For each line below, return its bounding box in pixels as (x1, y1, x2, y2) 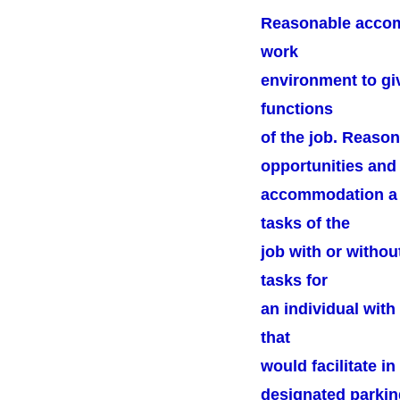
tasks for (261, 271, 328, 289)
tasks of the (261, 214, 350, 232)
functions (261, 100, 333, 118)
